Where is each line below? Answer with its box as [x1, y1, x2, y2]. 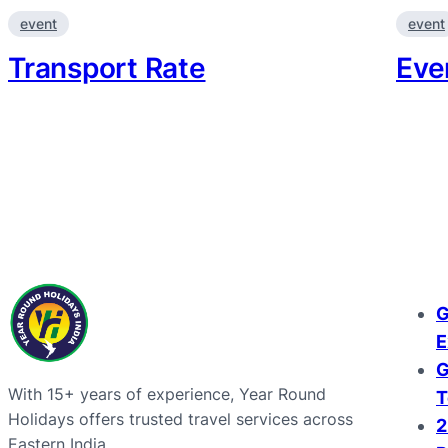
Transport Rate [8, 51, 206, 86]
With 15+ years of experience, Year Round [8, 383, 326, 404]
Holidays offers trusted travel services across [8, 408, 353, 429]
